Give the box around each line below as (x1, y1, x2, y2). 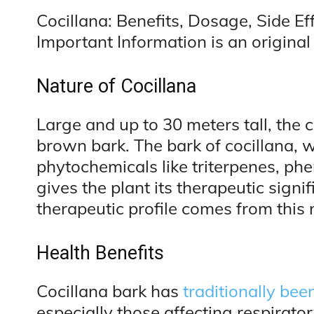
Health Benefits (36, 242, 164, 265)
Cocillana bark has (36, 280, 183, 302)
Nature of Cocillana (36, 75, 196, 98)
